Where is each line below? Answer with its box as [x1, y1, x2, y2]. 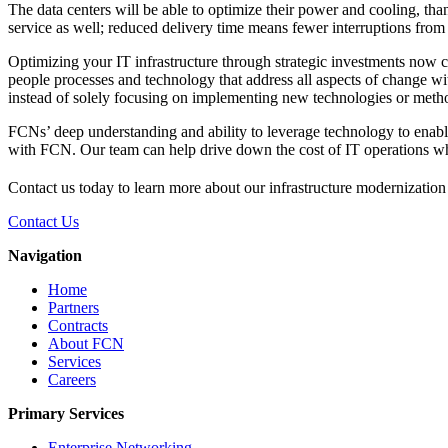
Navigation [8, 246, 82, 264]
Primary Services [8, 404, 124, 422]
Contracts [48, 316, 108, 334]
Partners [48, 298, 99, 316]
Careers [48, 370, 96, 388]
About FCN [48, 334, 124, 352]
